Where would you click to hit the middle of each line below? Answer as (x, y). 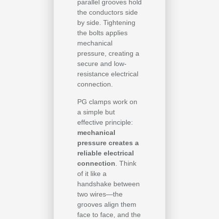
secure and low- (102, 64)
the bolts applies (102, 33)
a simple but (96, 112)
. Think (126, 163)
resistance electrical (108, 74)
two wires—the (100, 194)
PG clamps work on (107, 101)
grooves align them (107, 204)
